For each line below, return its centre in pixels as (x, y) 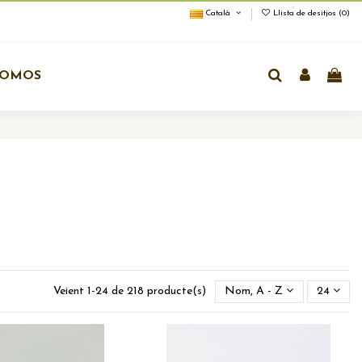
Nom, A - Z (254, 292)
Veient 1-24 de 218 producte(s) (132, 292)
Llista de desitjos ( (306, 13)
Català (218, 13)
